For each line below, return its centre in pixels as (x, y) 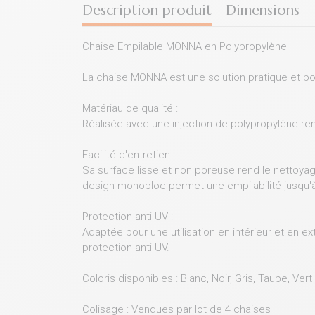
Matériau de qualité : (130, 108)
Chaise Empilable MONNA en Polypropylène (185, 46)
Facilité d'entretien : (129, 155)
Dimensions (263, 10)
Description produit (147, 10)
